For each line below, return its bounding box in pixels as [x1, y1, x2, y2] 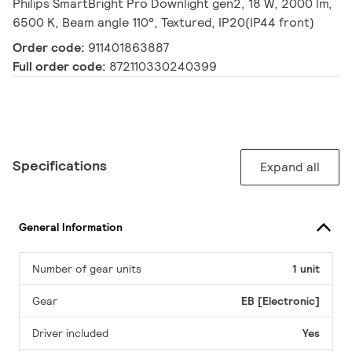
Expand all [260, 159, 320, 176]
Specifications [13, 156, 107, 175]
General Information [19, 219, 123, 234]
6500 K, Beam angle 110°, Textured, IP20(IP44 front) [13, 14, 314, 31]
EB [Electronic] [241, 294, 320, 309]
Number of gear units [32, 262, 141, 277]
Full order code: [13, 58, 109, 75]
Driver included [32, 326, 108, 341]
